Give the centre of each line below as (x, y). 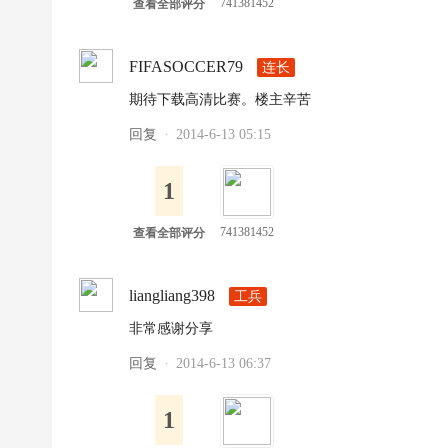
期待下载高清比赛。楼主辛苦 (220, 99)
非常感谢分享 (171, 328)
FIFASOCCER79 (186, 66)
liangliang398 (172, 295)
